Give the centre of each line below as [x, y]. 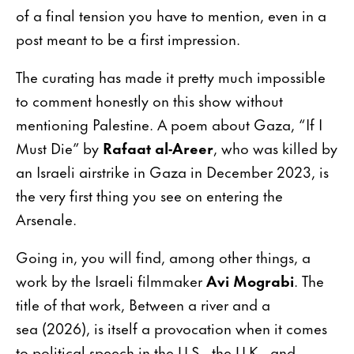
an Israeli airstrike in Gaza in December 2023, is [172, 171]
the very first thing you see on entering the [149, 194]
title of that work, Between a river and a [143, 303]
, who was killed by [275, 147]
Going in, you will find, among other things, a [163, 256]
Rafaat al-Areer [158, 147]
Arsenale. [46, 218]
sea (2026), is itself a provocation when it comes [171, 327]
